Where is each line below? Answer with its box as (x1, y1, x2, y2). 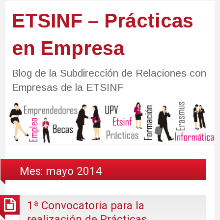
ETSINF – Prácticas (11, 9, 193, 31)
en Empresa (11, 37, 124, 59)
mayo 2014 (46, 164, 103, 177)
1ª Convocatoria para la (27, 199, 144, 212)
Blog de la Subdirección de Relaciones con (11, 67, 206, 79)
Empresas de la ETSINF (11, 81, 124, 93)
